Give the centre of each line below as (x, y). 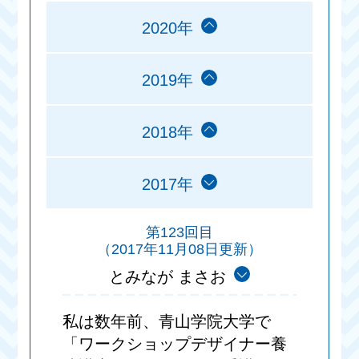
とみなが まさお (167, 277)
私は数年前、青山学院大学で (167, 322)
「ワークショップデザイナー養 (175, 344)
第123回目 (179, 233)
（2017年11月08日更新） (179, 250)
